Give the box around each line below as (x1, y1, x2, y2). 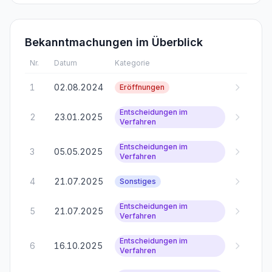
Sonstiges (120, 177, 156, 186)
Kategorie (115, 58, 150, 67)
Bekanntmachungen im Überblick (25, 36, 203, 49)
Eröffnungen (120, 83, 165, 92)
